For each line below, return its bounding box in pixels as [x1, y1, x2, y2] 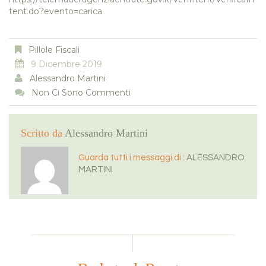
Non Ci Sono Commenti [31, 87, 131, 99]
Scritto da [21, 127, 65, 140]
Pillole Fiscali [28, 45, 80, 56]
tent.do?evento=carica [9, 6, 102, 17]
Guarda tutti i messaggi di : [78, 153, 186, 163]
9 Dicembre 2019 [31, 59, 102, 70]
